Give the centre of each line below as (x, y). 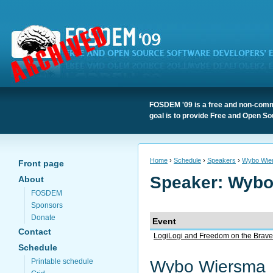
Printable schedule (62, 261)
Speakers (222, 160)
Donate (43, 218)
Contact (35, 232)
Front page (41, 163)
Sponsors (47, 205)
